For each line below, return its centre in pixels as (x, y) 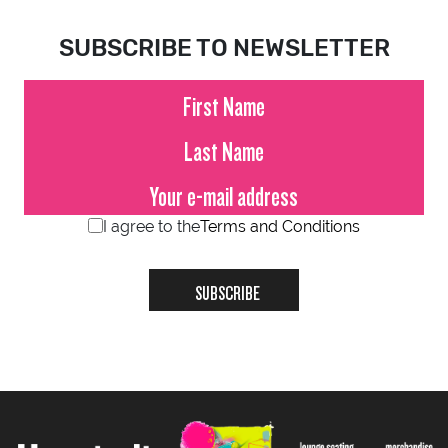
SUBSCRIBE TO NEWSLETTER (224, 47)
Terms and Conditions (280, 226)
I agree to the (151, 226)
